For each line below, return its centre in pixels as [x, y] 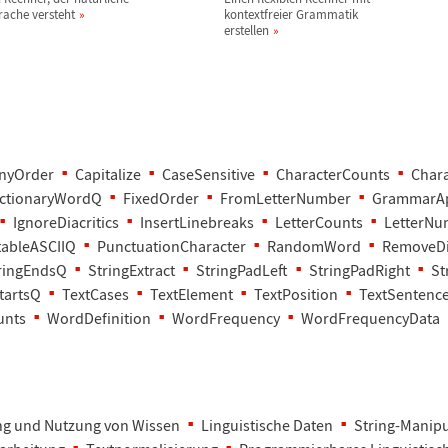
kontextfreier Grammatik [291, 14]
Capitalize [108, 174]
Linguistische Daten [267, 425]
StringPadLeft [242, 270]
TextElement [191, 294]
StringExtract [131, 270]
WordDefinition [99, 318]
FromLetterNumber [285, 198]
